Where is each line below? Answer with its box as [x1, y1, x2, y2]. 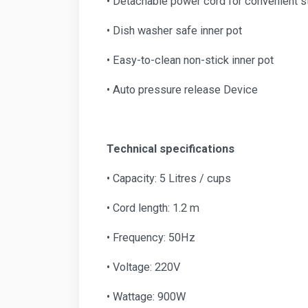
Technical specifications [107, 142, 234, 156]
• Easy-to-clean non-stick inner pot [107, 54, 274, 67]
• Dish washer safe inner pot [107, 24, 242, 38]
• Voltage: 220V [107, 261, 183, 274]
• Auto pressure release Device [107, 83, 258, 97]
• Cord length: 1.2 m [107, 201, 199, 215]
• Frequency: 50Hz [107, 231, 195, 245]
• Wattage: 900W [107, 290, 188, 304]
